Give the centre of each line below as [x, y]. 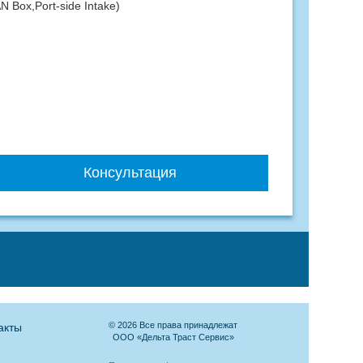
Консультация [130, 173]
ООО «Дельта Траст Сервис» [173, 337]
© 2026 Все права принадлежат [173, 325]
